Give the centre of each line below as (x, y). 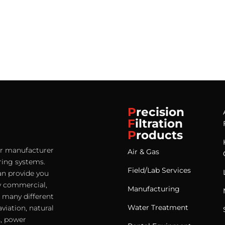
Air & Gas (143, 152)
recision (160, 112)
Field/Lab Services (159, 171)
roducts (159, 135)
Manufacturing (153, 189)
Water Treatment (158, 208)
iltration (159, 124)
